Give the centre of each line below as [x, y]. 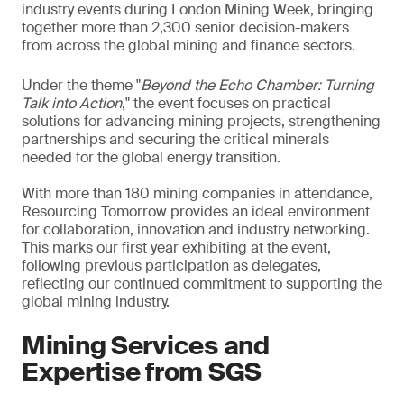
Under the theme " [81, 85]
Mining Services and [146, 346]
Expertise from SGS [142, 372]
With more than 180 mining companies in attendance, [197, 193]
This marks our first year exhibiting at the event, [176, 248]
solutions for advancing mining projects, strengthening [201, 121]
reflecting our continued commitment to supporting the [202, 284]
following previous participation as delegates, [171, 266]
